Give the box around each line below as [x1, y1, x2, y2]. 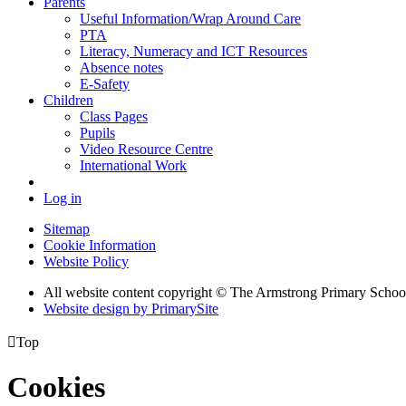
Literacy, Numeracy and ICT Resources [80, 43, 307, 59]
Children [43, 92, 93, 108]
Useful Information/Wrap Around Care [80, 10, 301, 26]
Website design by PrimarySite [43, 300, 218, 316]
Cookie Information [43, 237, 156, 253]
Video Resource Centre [80, 140, 213, 157]
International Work [80, 157, 187, 173]
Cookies [7, 370, 105, 403]
